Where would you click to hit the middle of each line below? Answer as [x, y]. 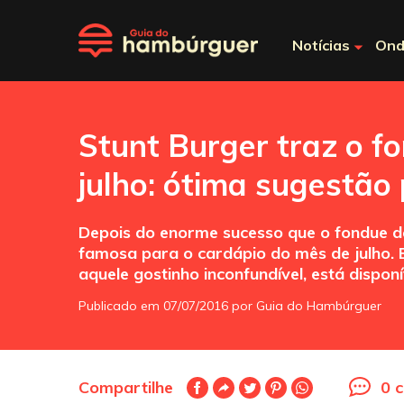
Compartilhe [126, 387]
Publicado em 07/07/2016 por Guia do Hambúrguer [230, 306]
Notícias [321, 45]
